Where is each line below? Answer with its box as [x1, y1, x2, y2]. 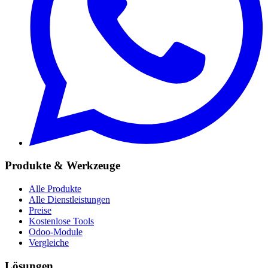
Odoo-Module [29, 226, 83, 237]
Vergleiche [29, 237, 69, 248]
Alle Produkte [29, 183, 81, 194]
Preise [29, 205, 51, 215]
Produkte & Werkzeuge [5, 159, 120, 172]
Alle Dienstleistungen [29, 194, 110, 205]
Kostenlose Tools [29, 215, 94, 226]
